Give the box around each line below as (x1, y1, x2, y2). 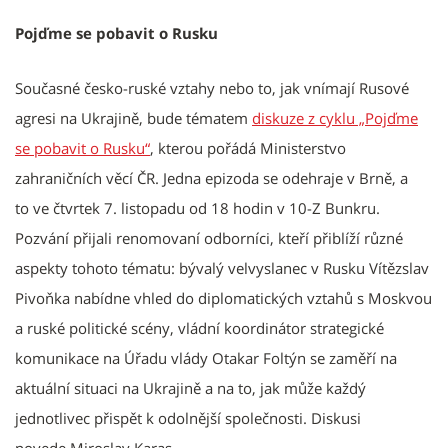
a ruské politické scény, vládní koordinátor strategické (15, 318, 384, 339)
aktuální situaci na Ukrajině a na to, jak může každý (15, 378, 366, 399)
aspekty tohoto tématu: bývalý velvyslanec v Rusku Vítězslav (15, 258, 429, 279)
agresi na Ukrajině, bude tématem (15, 108, 252, 129)
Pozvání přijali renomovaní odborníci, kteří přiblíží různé (15, 228, 403, 249)
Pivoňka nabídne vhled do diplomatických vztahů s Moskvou (15, 288, 432, 309)
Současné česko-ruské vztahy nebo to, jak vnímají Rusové (15, 78, 409, 99)
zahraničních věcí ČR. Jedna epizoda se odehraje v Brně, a (15, 168, 408, 189)
